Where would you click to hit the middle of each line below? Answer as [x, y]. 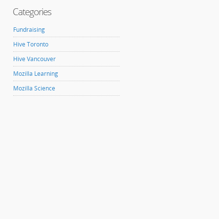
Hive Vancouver [34, 59]
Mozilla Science [34, 88]
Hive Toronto [31, 44]
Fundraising [29, 30]
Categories [32, 12]
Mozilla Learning [36, 74]
